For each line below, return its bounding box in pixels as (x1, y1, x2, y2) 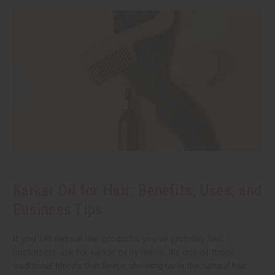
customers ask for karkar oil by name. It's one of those (13, 246, 235, 258)
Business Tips (13, 199, 103, 219)
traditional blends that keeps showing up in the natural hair (13, 260, 247, 271)
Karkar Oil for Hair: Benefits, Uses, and (13, 180, 262, 199)
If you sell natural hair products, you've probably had (13, 233, 222, 244)
